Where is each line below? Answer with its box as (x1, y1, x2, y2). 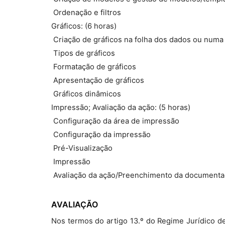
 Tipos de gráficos (51, 49, 115, 58)
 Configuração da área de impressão (51, 117, 179, 126)
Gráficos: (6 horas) (51, 22, 117, 31)
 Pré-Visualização (51, 144, 113, 153)
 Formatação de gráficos (51, 62, 136, 71)
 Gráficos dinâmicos (51, 89, 121, 98)
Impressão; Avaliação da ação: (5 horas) (51, 103, 190, 112)
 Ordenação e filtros (51, 8, 121, 17)
